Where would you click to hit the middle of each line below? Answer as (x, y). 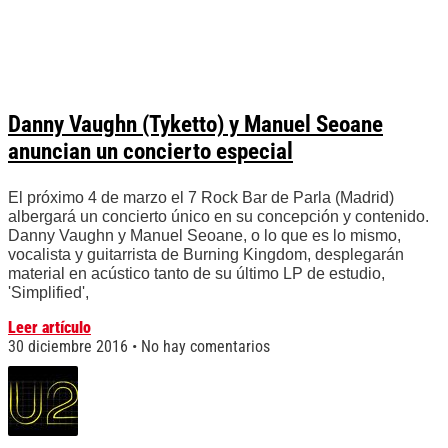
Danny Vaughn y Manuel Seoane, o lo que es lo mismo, (204, 236)
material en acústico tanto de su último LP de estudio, (196, 274)
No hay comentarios (203, 347)
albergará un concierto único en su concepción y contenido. (218, 217)
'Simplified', (48, 293)
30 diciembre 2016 (70, 347)
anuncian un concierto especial (150, 152)
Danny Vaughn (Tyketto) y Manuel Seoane (195, 125)
